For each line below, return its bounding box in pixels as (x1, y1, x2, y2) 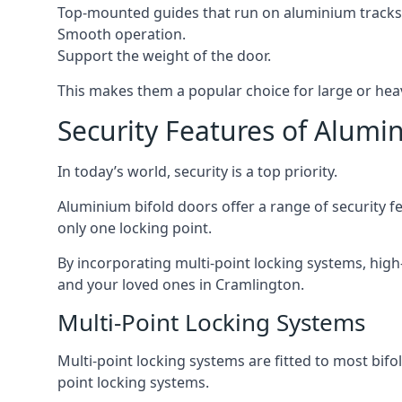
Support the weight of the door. (57, 46, 271, 66)
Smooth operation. (57, 24, 186, 44)
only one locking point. (57, 218, 212, 238)
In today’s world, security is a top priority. (57, 162, 337, 181)
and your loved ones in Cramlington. (57, 275, 304, 294)
